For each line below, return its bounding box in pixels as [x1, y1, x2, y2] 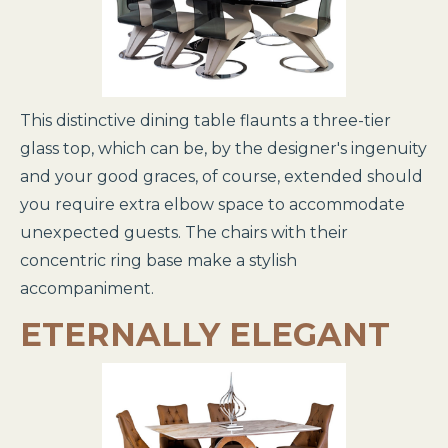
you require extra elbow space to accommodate [20, 195, 405, 214]
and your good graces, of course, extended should [20, 167, 423, 186]
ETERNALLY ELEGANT [20, 315, 390, 354]
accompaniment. [20, 279, 154, 298]
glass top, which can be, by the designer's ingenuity [20, 139, 427, 158]
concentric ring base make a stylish [20, 251, 297, 270]
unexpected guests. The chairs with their [20, 223, 348, 242]
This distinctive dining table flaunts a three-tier [20, 111, 391, 130]
